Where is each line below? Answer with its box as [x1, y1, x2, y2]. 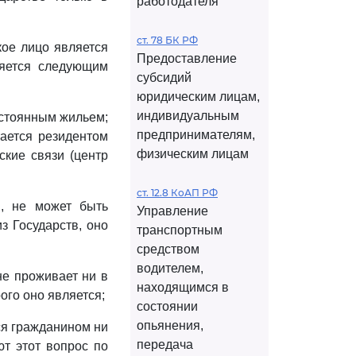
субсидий [137, 71, 192, 84]
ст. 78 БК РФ [137, 34, 198, 46]
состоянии [137, 300, 198, 313]
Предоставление [137, 52, 237, 65]
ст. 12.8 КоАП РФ [137, 187, 218, 199]
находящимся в [137, 281, 229, 294]
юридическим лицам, [137, 90, 260, 103]
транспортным [137, 223, 222, 237]
